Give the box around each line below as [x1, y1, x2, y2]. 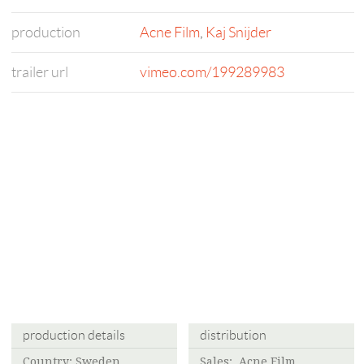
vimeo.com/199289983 [140, 64, 284, 80]
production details [23, 328, 125, 343]
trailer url [11, 64, 68, 80]
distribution [200, 328, 266, 343]
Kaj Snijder [206, 24, 271, 41]
